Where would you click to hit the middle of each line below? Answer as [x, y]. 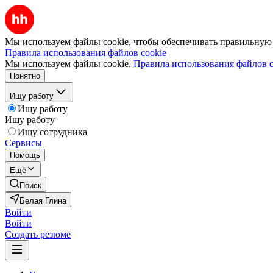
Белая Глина [43, 201]
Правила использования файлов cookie [86, 53]
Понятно [25, 76]
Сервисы [23, 143]
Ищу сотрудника [52, 132]
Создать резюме [38, 234]
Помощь [25, 155]
